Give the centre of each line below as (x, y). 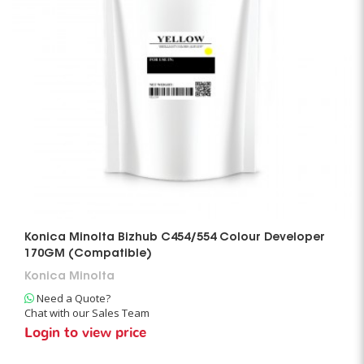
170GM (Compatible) (88, 254)
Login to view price (85, 333)
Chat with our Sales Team (87, 313)
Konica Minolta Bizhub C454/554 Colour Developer (175, 238)
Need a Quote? (72, 298)
